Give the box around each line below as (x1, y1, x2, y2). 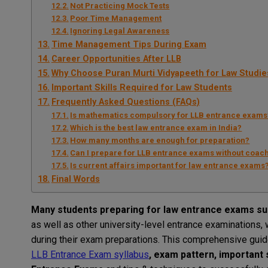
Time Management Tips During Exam (51, 39, 206, 50)
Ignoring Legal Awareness (70, 26, 170, 36)
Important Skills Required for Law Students (51, 83, 232, 93)
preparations (105, 234, 158, 246)
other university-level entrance (74, 219, 205, 231)
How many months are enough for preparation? (70, 136, 250, 145)
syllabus (111, 249, 149, 261)
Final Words (51, 174, 100, 185)
